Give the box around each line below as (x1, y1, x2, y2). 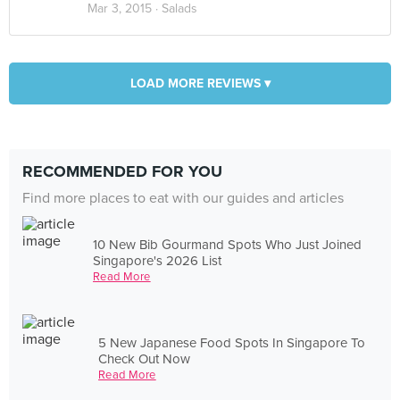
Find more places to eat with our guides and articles (22, 189, 344, 207)
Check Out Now (98, 350, 191, 367)
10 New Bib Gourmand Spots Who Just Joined (93, 236, 362, 253)
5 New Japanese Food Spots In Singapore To (98, 334, 366, 351)
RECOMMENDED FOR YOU (22, 162, 222, 181)
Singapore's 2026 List (93, 252, 222, 269)
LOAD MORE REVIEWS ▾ (129, 76, 271, 91)
